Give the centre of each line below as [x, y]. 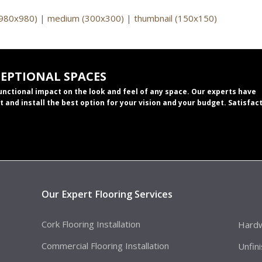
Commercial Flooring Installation [105, 246]
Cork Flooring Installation [91, 224]
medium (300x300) [86, 18]
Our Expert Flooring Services [107, 194]
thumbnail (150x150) [175, 18]
